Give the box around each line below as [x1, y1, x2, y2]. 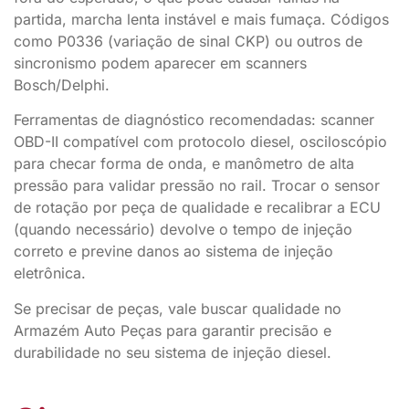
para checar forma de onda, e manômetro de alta [14, 154, 354, 173]
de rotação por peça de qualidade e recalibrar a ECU [14, 198, 381, 217]
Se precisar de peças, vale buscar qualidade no [14, 299, 341, 318]
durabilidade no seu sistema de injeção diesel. [14, 342, 331, 362]
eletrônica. [14, 264, 86, 283]
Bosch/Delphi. [14, 75, 110, 94]
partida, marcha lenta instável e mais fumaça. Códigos [14, 9, 389, 28]
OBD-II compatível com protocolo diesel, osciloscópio [14, 132, 387, 152]
